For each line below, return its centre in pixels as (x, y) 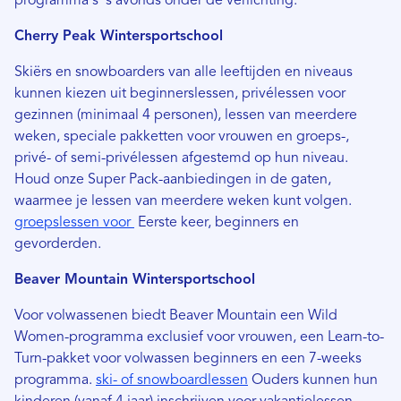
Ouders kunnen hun (313, 381)
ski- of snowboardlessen (172, 381)
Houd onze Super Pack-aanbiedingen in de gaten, (173, 180)
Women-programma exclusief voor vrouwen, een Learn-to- (199, 338)
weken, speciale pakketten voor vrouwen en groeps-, (182, 137)
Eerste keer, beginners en (217, 223)
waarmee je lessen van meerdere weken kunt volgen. (183, 202)
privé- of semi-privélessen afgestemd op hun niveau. (181, 159)
